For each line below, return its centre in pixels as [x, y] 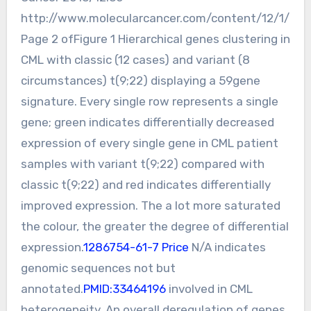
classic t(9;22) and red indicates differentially [145, 184]
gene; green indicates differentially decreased [147, 122]
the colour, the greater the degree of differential [154, 226]
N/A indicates [227, 247]
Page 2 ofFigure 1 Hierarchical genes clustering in [155, 39]
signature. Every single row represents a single [149, 101]
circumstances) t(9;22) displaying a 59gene [140, 80]
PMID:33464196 [124, 288]
